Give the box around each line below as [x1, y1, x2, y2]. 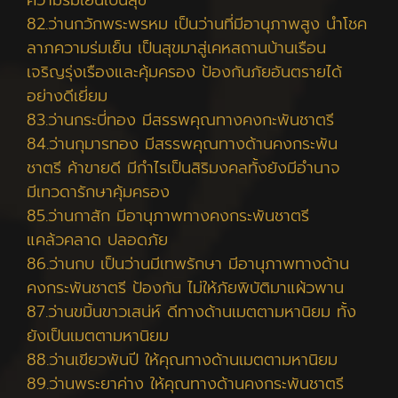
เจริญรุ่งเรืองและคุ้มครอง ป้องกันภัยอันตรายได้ [27, 60, 342, 84]
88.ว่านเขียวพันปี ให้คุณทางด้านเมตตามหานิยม [27, 347, 338, 372]
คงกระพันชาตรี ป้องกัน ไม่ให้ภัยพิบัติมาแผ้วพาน [27, 275, 344, 300]
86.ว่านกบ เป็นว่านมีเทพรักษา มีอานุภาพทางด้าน [27, 251, 349, 276]
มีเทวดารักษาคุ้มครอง [27, 179, 170, 204]
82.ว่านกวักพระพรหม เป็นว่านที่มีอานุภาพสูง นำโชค [27, 12, 367, 36]
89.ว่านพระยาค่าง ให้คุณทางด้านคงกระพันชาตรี [27, 371, 344, 396]
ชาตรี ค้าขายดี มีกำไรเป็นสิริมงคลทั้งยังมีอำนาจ [27, 155, 340, 180]
